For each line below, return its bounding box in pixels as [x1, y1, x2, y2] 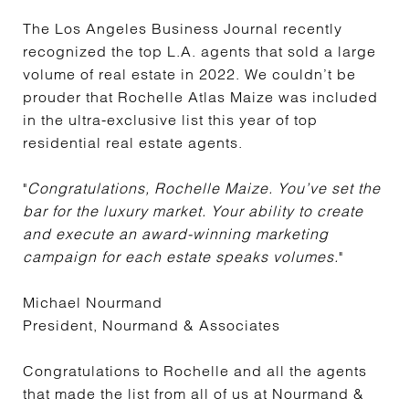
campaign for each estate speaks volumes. [23, 247, 339, 266]
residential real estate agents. [23, 133, 243, 152]
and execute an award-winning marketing [23, 225, 329, 243]
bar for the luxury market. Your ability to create [23, 202, 363, 220]
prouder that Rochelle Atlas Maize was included [23, 88, 378, 106]
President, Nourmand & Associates [23, 316, 280, 334]
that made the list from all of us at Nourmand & [23, 384, 364, 403]
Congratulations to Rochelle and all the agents [23, 362, 367, 380]
